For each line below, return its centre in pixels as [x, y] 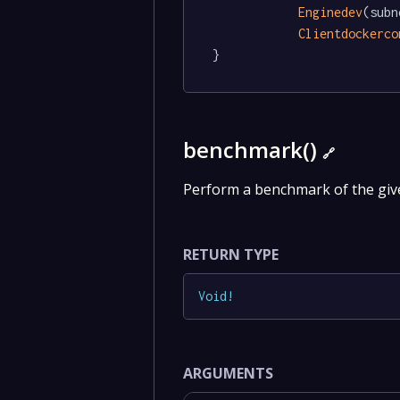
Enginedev [331, 12]
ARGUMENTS [229, 373]
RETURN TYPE [231, 255]
